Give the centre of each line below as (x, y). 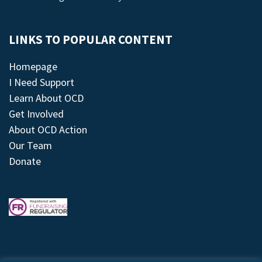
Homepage (33, 66)
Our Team (30, 145)
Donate (25, 161)
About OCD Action (48, 129)
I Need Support (42, 82)
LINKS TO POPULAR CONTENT (91, 39)
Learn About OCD (46, 98)
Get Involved (36, 113)
